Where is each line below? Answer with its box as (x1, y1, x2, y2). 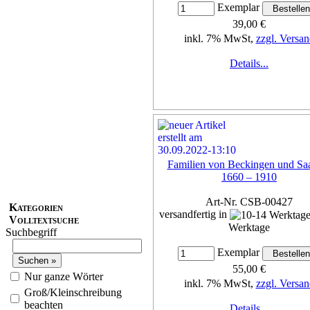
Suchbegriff (6, 226, 57, 238)
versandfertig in (159, 208, 230, 220)
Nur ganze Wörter (24, 270, 103, 282)
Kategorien (9, 201, 63, 213)
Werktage (228, 221, 270, 234)
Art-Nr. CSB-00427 (206, 195, 293, 208)
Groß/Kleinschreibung (24, 286, 122, 298)
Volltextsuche (9, 213, 79, 226)
